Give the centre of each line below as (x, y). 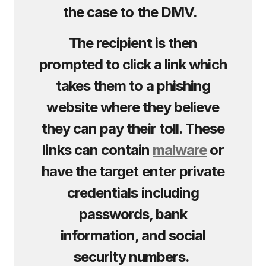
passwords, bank (133, 214)
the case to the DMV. (133, 12)
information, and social (133, 235)
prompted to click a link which (133, 64)
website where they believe (133, 107)
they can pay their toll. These (133, 129)
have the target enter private (133, 171)
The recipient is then (133, 43)
